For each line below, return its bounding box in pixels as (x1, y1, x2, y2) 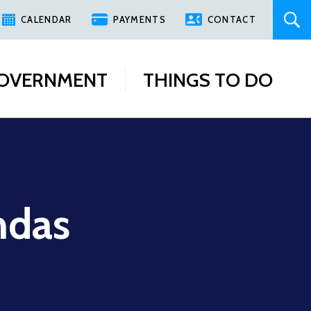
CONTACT (207, 14, 256, 25)
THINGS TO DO (143, 68, 273, 92)
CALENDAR (21, 14, 72, 25)
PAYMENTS (113, 14, 166, 25)
